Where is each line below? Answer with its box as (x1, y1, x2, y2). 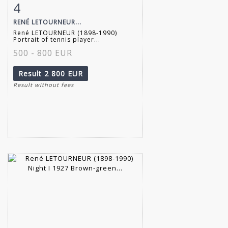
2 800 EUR (44, 68, 83, 78)
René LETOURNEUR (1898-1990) (13, 28, 117, 37)
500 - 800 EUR (13, 47, 72, 59)
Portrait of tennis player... (13, 35, 100, 44)
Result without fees (13, 80, 74, 89)
